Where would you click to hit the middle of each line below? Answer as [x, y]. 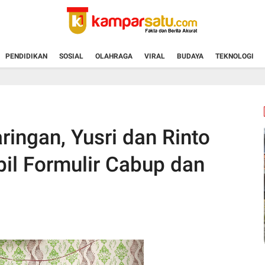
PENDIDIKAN [26, 56]
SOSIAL [71, 56]
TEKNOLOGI [235, 56]
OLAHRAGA [114, 56]
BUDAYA [190, 56]
